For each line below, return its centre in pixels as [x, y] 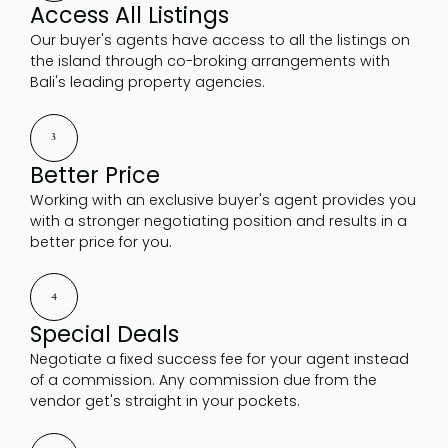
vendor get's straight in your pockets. [164, 401]
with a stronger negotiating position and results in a [218, 220]
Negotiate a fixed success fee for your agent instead [219, 359]
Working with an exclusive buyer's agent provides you [222, 199]
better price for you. [100, 241]
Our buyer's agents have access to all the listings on [219, 40]
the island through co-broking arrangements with [209, 61]
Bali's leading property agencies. [147, 82]
